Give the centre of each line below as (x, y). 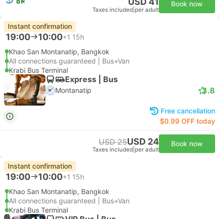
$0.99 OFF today (187, 121)
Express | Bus (91, 79)
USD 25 (113, 142)
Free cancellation (188, 111)
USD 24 (143, 142)
